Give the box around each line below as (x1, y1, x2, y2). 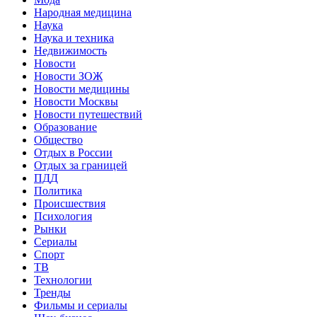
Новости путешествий (34, 108, 142, 121)
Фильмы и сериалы (34, 299, 127, 312)
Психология (34, 210, 92, 223)
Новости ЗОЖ (34, 70, 103, 83)
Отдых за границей (34, 159, 127, 172)
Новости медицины (34, 83, 129, 96)
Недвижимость (34, 45, 107, 57)
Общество (34, 134, 83, 146)
